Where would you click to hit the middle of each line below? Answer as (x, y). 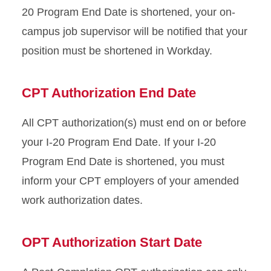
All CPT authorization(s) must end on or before (134, 123)
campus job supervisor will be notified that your (135, 31)
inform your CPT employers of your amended (130, 181)
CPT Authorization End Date (109, 93)
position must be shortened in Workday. (117, 51)
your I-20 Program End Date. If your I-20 (119, 142)
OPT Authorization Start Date (112, 242)
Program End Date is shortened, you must (123, 162)
